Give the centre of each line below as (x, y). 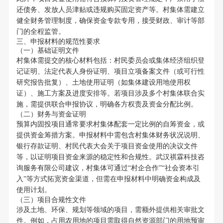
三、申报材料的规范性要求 (58, 42)
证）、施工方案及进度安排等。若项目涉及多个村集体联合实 (110, 94)
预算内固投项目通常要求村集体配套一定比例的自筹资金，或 (110, 124)
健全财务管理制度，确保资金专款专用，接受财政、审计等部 (110, 21)
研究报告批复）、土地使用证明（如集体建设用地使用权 (103, 83)
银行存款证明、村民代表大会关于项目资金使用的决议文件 (107, 146)
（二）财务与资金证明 (51, 114)
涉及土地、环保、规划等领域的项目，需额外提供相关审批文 (110, 210)
